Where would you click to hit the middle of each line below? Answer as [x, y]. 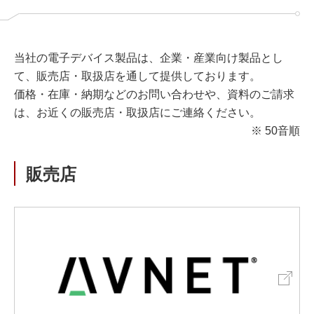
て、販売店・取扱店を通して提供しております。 [137, 76]
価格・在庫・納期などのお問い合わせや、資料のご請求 [154, 94]
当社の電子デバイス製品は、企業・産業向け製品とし [149, 58]
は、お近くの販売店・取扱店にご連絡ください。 [137, 112]
